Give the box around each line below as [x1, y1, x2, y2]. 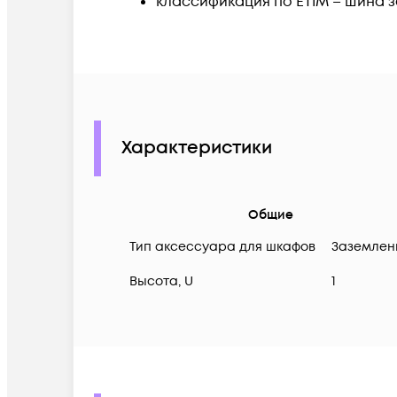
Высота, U [129, 273, 193, 291]
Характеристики [121, 136, 272, 161]
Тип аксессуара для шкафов [129, 238, 315, 256]
